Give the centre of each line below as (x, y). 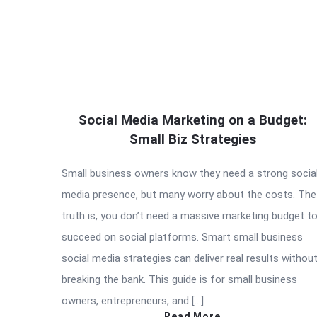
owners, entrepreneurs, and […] (133, 301)
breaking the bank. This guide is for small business (179, 280)
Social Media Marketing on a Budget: (192, 120)
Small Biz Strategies (192, 139)
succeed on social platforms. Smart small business (182, 237)
